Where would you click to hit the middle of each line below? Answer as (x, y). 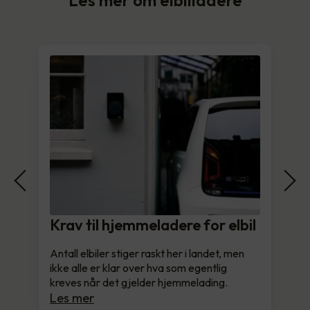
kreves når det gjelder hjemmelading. (139, 282)
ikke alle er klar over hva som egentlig (138, 267)
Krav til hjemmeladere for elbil (153, 225)
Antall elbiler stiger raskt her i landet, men (147, 253)
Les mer (72, 298)
